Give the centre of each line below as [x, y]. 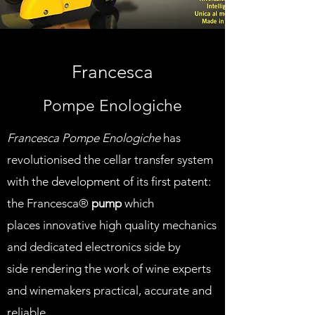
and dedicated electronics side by [94, 247]
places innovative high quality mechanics [112, 225]
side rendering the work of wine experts [109, 269]
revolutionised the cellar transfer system [110, 160]
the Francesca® [49, 203]
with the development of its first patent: [109, 181]
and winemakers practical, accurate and [109, 290]
